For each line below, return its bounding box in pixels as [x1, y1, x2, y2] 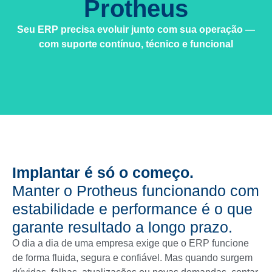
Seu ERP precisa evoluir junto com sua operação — [17, 24, 255, 35]
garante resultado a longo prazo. [12, 219, 233, 236]
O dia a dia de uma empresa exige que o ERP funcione [12, 238, 249, 249]
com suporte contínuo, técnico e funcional [39, 38, 233, 49]
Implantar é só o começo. [12, 164, 194, 182]
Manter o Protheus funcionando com [12, 182, 259, 200]
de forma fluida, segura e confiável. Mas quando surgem [12, 253, 253, 263]
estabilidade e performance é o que [12, 200, 253, 218]
